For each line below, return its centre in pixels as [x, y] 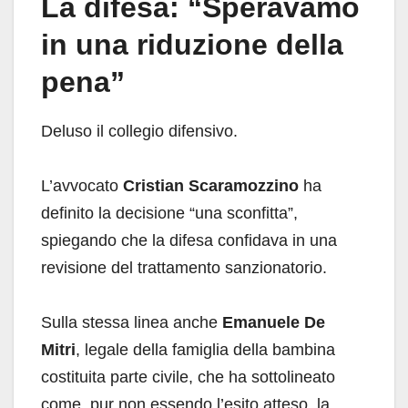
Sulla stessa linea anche [132, 322]
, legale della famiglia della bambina [205, 349]
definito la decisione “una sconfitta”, [169, 213]
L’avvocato [82, 185]
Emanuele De [274, 322]
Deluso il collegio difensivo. [139, 131]
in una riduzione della [192, 44]
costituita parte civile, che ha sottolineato [188, 377]
